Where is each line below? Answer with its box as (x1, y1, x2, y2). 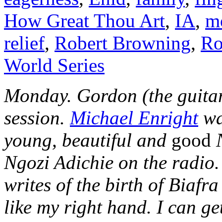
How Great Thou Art (4, 10, 165, 32)
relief (4, 32, 45, 54)
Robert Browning (55, 32, 191, 54)
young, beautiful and (4, 129, 171, 151)
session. (4, 107, 70, 129)
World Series (4, 55, 105, 76)
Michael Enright (70, 107, 198, 129)
